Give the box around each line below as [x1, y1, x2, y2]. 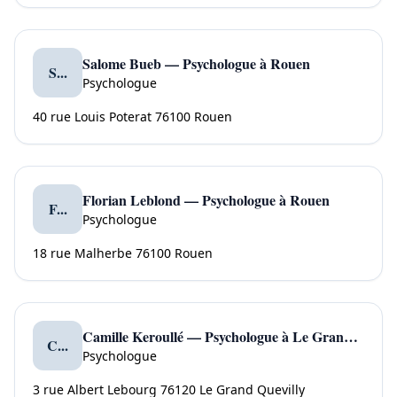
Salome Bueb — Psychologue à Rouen [82, 53, 310, 74]
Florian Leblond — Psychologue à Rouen [82, 190, 330, 210]
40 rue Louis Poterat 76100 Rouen [33, 108, 232, 125]
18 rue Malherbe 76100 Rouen [33, 245, 213, 261]
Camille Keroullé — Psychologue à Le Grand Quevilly [344, 326, 358, 346]
